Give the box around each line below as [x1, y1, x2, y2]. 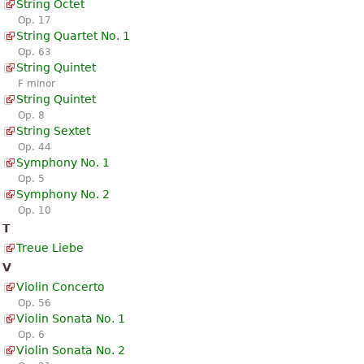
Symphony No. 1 [16, 155, 110, 169]
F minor [18, 77, 55, 89]
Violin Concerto [16, 279, 105, 293]
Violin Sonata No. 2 [16, 343, 125, 357]
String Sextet [16, 123, 90, 137]
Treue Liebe [16, 240, 84, 254]
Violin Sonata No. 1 [16, 311, 125, 325]
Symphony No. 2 [16, 187, 110, 201]
